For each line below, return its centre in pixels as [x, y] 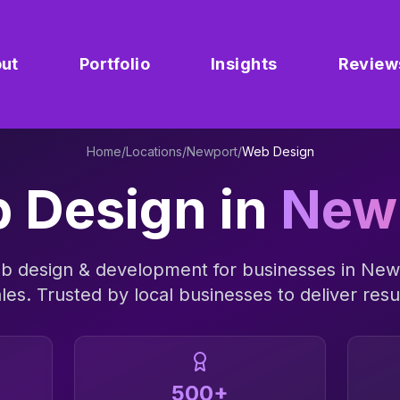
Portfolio [114, 64]
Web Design [278, 151]
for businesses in [284, 270]
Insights [244, 64]
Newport [212, 151]
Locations [154, 151]
